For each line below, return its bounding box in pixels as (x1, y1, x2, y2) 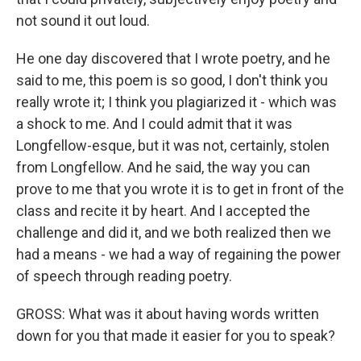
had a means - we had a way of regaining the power (16, 246, 341, 263)
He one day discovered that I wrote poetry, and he (16, 50, 330, 67)
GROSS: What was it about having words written (16, 305, 319, 322)
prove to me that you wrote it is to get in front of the (16, 180, 344, 197)
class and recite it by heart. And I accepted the (16, 202, 310, 219)
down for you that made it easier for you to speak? (16, 327, 335, 344)
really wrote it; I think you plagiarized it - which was (16, 93, 337, 110)
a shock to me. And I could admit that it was (16, 115, 293, 132)
